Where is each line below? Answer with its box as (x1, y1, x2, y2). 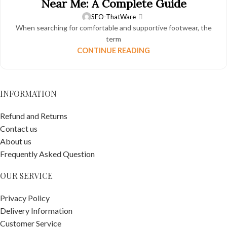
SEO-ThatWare (91, 12, 136, 21)
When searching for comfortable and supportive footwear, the (15, 23, 212, 32)
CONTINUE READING (77, 46, 150, 55)
